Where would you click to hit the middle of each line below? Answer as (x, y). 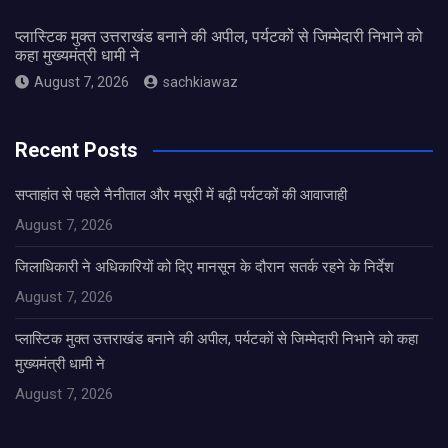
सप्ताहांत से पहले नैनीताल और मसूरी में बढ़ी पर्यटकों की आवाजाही (181, 195)
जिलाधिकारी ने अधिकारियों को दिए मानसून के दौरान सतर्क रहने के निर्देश (204, 267)
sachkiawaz (200, 82)
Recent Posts (76, 150)
